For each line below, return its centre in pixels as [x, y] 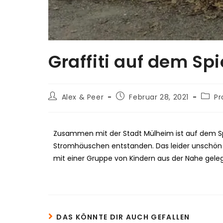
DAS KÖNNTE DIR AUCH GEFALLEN [123, 217]
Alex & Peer [83, 97]
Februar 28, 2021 [159, 97]
